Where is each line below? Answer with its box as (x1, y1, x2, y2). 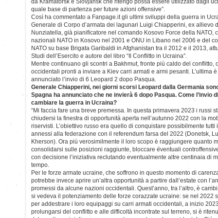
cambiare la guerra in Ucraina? (31, 99, 117, 106)
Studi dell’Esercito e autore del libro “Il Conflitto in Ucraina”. (31, 52, 187, 59)
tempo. (31, 161, 49, 168)
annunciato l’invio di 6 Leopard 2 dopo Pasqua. (31, 75, 156, 83)
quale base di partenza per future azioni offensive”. (31, 5, 165, 13)
